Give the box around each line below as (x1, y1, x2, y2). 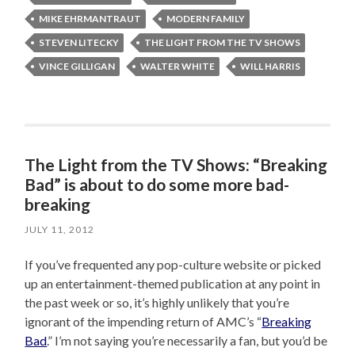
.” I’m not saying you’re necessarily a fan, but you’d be (47, 333, 328, 348)
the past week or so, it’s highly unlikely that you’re (25, 295, 290, 310)
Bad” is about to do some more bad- (25, 174, 290, 194)
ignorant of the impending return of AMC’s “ (25, 314, 262, 329)
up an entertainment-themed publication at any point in (25, 276, 321, 291)
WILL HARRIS (240, 60, 301, 72)
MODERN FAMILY (166, 13, 246, 25)
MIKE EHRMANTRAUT (39, 13, 142, 25)
